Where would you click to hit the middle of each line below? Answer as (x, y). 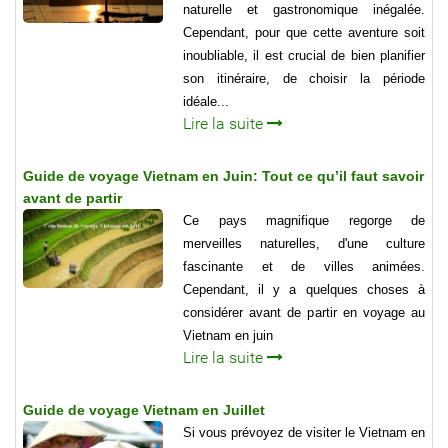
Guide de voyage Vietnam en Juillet (144, 410)
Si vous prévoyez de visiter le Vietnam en (304, 433)
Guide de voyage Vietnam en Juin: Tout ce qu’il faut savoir (223, 176)
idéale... (206, 102)
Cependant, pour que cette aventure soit (304, 33)
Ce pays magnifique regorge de (304, 221)
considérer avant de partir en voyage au (304, 313)
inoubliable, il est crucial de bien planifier (304, 56)
